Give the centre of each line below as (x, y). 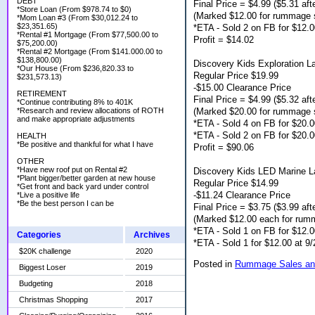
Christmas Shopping (53, 300)
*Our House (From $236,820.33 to (75, 68)
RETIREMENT (42, 94)
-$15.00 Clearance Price (242, 87)
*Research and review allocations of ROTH (90, 110)
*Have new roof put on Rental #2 (72, 169)
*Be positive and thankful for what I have (85, 144)
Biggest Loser (43, 267)
